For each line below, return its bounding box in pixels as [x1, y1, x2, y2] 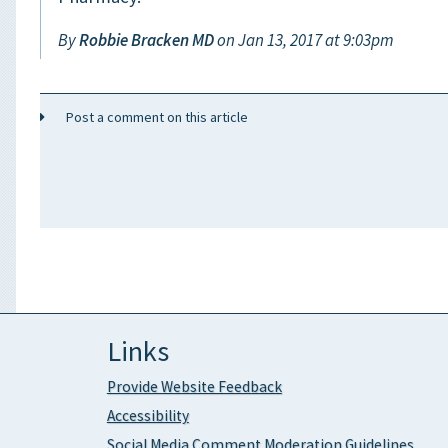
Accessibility [106, 406, 189, 426]
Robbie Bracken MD [79, 28, 217, 51]
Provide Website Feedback [106, 377, 282, 397]
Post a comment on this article [52, 108, 249, 127]
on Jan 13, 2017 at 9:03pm [217, 28, 394, 51]
